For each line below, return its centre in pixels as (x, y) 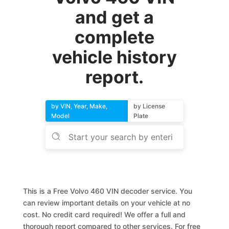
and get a (114, 17)
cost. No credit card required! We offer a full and (105, 214)
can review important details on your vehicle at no (107, 203)
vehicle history (114, 57)
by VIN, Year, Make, (79, 106)
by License (149, 106)
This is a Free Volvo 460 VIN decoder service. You (108, 191)
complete (114, 37)
